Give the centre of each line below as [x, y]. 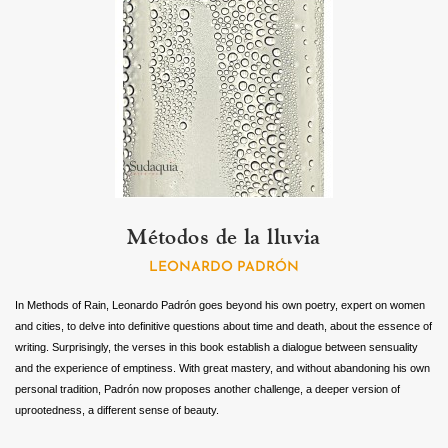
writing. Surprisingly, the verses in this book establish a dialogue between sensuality [216, 347]
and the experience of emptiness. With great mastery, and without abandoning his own [222, 368]
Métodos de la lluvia [224, 236]
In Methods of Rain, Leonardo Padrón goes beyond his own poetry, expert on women [220, 305]
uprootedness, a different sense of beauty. [117, 410]
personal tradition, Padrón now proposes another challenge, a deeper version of [207, 389]
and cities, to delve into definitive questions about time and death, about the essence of [223, 326]
